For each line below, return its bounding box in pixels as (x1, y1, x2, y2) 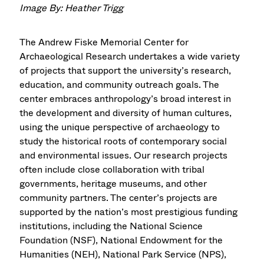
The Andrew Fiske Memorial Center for (19, 35, 189, 49)
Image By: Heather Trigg (19, 1, 124, 15)
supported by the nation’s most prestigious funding (19, 204, 238, 219)
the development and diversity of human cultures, (19, 105, 232, 120)
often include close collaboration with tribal (19, 162, 205, 176)
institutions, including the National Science (19, 219, 203, 233)
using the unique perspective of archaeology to (19, 120, 220, 134)
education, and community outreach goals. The (19, 77, 220, 91)
